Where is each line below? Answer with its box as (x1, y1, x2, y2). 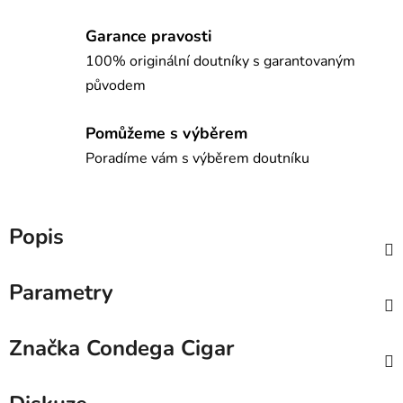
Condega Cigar (80, 334, 234, 363)
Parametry (9, 278, 113, 308)
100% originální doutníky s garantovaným (85, 51, 355, 72)
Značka (9, 334, 80, 363)
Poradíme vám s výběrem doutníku (85, 148, 309, 168)
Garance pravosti (85, 25, 211, 48)
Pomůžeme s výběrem (85, 121, 247, 144)
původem (85, 76, 146, 96)
